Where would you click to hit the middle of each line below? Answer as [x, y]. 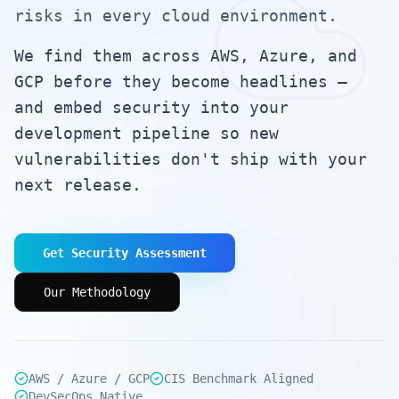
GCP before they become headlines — [181, 81]
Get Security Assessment [125, 253]
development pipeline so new [147, 133]
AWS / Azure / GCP [89, 379]
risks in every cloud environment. [176, 16]
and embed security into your [151, 107]
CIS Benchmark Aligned [239, 379]
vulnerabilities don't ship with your [191, 159]
